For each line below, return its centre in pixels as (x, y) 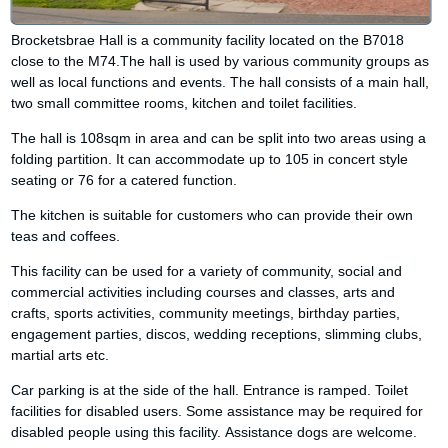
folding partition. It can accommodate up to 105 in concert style (210, 159)
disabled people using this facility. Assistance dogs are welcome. (216, 432)
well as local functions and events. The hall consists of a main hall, (220, 82)
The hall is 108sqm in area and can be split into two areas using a (219, 138)
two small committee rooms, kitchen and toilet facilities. (184, 103)
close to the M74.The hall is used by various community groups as (220, 61)
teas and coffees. (66, 236)
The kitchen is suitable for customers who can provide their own (212, 215)
